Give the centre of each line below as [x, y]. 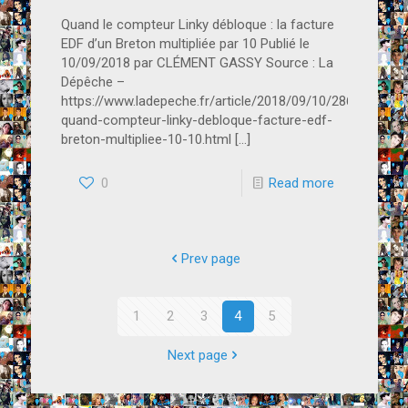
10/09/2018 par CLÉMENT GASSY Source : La [197, 62]
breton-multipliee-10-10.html [146, 139]
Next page [197, 355]
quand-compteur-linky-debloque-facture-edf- [196, 120]
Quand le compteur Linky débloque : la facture [197, 24]
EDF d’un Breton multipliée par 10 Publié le [185, 43]
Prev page [211, 258]
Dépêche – [92, 82]
